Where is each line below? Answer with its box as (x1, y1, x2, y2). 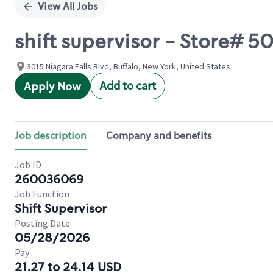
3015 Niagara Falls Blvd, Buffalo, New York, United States (27, 61, 230, 72)
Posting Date (15, 217, 70, 229)
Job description (15, 129, 87, 142)
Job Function (15, 188, 69, 200)
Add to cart (99, 79, 156, 93)
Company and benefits (106, 129, 212, 142)
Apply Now (24, 79, 81, 94)
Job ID (15, 158, 41, 171)
